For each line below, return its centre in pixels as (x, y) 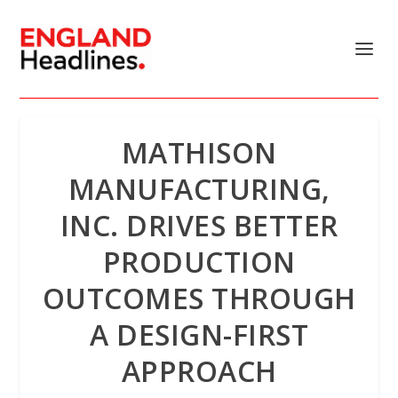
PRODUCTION (199, 262)
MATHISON (199, 152)
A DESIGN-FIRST (199, 334)
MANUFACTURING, (199, 189)
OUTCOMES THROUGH (199, 298)
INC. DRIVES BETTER (199, 225)
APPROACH (199, 371)
